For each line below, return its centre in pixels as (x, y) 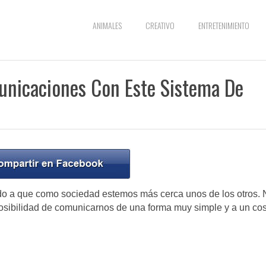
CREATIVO (160, 25)
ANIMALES (107, 25)
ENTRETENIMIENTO (224, 25)
